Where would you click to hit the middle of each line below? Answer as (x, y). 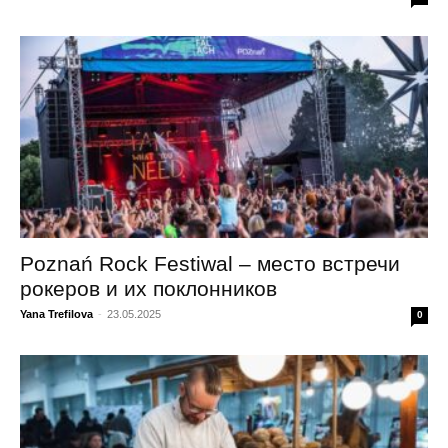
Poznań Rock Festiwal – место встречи (210, 263)
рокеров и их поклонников (148, 288)
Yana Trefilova (56, 313)
